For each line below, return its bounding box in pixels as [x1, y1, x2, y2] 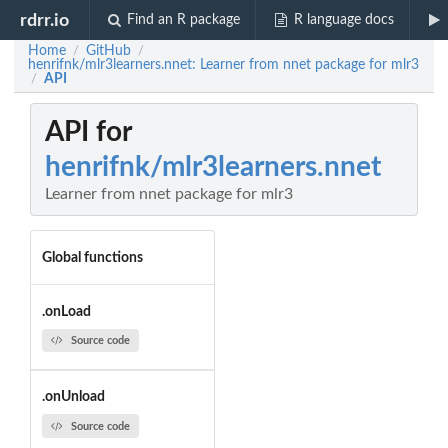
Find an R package [127, 13, 241, 27]
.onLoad [41, 304, 91, 319]
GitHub [86, 44, 131, 58]
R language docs [293, 13, 394, 27]
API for [45, 118, 132, 147]
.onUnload [41, 390, 105, 405]
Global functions [41, 250, 143, 265]
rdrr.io [20, 11, 70, 29]
